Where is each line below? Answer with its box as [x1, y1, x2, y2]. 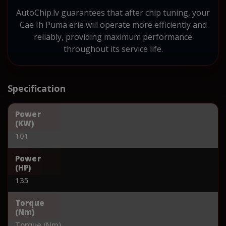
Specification [8, 82, 66, 94]
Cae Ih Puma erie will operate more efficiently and [19, 19, 207, 30]
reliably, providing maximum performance [34, 31, 192, 42]
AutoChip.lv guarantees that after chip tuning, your [16, 7, 210, 18]
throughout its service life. [63, 43, 163, 54]
